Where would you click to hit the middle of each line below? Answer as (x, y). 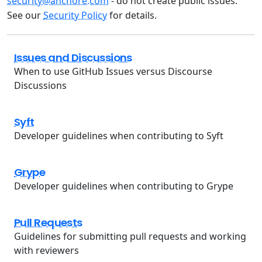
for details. (132, 15)
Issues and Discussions (73, 58)
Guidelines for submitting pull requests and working (130, 237)
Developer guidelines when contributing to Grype (124, 186)
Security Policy (75, 15)
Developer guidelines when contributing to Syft (119, 136)
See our (25, 15)
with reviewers (46, 251)
